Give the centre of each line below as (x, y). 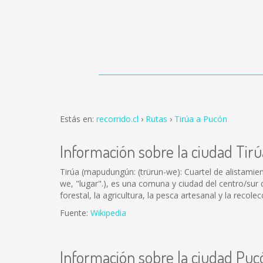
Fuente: (75, 213)
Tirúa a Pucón (201, 119)
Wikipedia (108, 213)
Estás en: (78, 119)
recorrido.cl (117, 119)
